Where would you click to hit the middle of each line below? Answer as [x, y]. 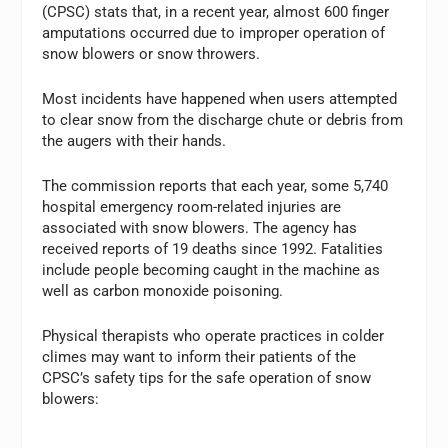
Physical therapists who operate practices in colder [213, 336]
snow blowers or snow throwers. [151, 54]
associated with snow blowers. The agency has [200, 228]
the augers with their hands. [134, 141]
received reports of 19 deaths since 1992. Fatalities [213, 249]
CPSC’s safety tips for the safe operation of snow [207, 378]
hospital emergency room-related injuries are [192, 207]
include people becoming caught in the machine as [211, 270]
